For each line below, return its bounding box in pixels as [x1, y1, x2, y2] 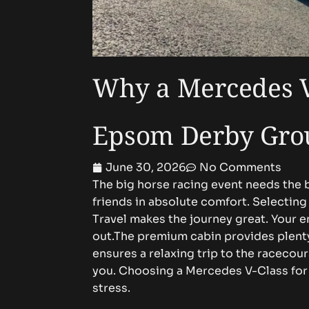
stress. [92, 281, 131, 295]
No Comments [199, 160, 282, 175]
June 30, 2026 [106, 160, 187, 175]
